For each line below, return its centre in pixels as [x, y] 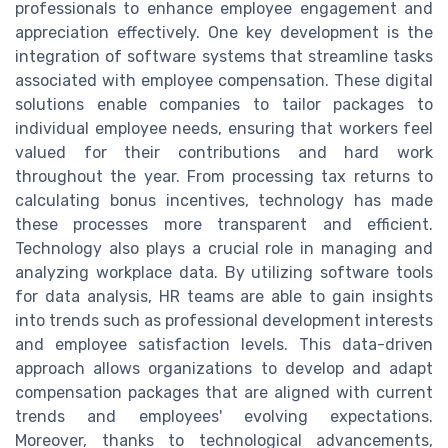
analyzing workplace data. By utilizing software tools [224, 272]
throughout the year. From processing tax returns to [224, 176]
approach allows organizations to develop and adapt [224, 368]
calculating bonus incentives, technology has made [224, 200]
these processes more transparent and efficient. [224, 224]
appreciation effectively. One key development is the [224, 32]
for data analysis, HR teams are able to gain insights [224, 296]
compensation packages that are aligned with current [224, 392]
